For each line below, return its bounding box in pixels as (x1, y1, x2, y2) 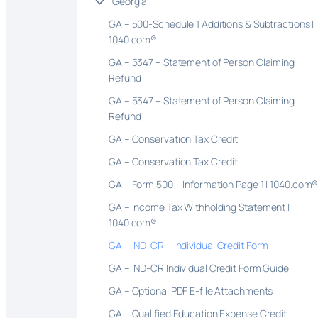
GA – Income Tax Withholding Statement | (109, 200, 290, 214)
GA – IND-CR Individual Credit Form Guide (109, 261, 289, 275)
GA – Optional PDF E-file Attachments (109, 284, 273, 298)
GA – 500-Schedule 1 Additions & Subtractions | (109, 17, 314, 31)
